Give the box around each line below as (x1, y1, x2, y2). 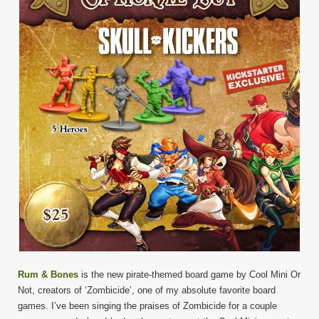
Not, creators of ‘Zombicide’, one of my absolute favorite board (18, 284, 276, 296)
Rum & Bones (18, 268, 78, 280)
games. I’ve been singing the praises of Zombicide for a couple (18, 300, 277, 311)
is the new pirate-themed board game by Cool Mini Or (78, 268, 300, 280)
